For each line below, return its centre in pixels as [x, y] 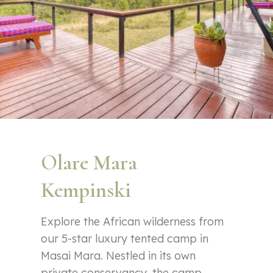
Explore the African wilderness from [133, 221]
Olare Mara [89, 162]
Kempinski [86, 190]
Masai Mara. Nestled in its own [119, 255]
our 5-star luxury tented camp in [125, 238]
